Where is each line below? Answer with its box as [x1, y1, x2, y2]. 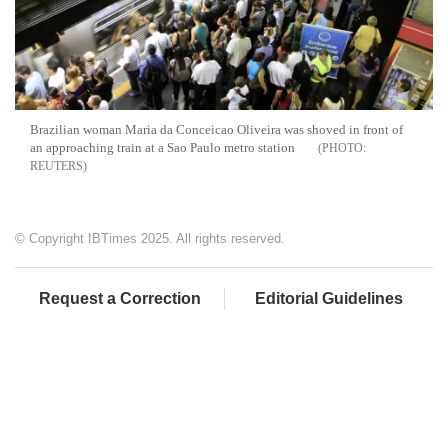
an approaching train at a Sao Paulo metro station [30, 140, 295, 156]
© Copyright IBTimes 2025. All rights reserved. [15, 231, 285, 247]
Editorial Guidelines [255, 290, 403, 308]
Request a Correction [38, 290, 201, 308]
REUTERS [30, 159, 83, 174]
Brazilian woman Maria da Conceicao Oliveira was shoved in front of [30, 122, 403, 138]
